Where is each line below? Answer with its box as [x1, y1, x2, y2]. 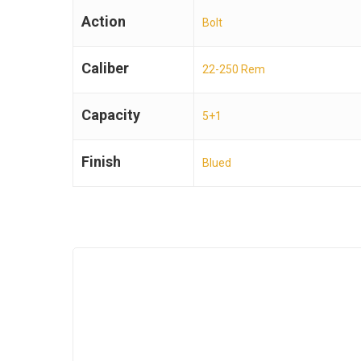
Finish [81, 153, 121, 171]
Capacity [81, 106, 140, 124]
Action [81, 13, 126, 31]
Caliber [81, 60, 129, 77]
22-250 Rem [202, 63, 265, 77]
